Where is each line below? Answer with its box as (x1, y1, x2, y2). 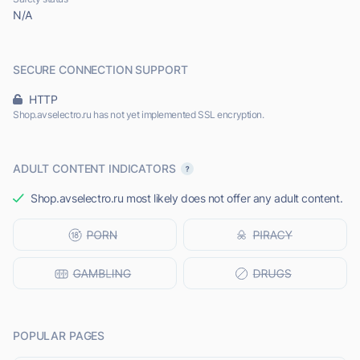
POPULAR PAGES (13, 329, 105, 343)
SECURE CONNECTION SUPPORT (13, 63, 188, 77)
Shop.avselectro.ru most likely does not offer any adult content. (31, 191, 343, 206)
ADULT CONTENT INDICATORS (13, 162, 176, 176)
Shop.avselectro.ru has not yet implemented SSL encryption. (13, 108, 264, 121)
